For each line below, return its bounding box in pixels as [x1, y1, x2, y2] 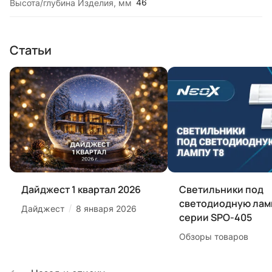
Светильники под [179, 182, 263, 196]
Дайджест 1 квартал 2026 [21, 182, 141, 196]
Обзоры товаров [179, 231, 248, 242]
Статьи [10, 41, 52, 58]
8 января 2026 [76, 203, 137, 214]
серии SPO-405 [179, 210, 252, 224]
